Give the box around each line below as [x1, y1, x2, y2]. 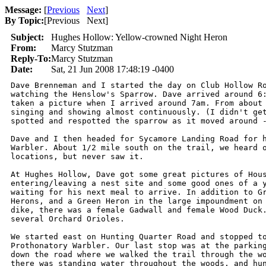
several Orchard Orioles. [11, 214, 125, 223]
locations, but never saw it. [11, 152, 144, 161]
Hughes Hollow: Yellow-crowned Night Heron [51, 32, 227, 42]
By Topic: [5, 15, 44, 26]
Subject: [11, 32, 44, 42]
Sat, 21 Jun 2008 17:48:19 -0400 [51, 64, 174, 74]
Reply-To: [11, 53, 51, 64]
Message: [5, 5, 42, 15]
